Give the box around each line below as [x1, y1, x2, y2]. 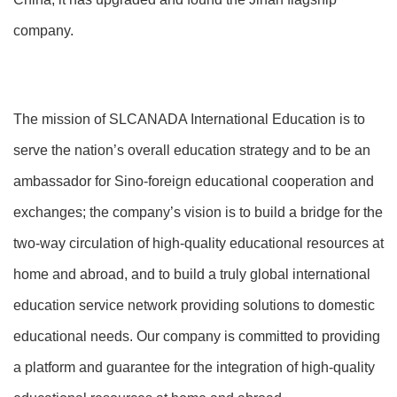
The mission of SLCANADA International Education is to [13, 112, 365, 127]
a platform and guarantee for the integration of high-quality [13, 360, 375, 375]
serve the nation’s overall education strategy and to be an [13, 143, 370, 158]
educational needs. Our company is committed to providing [13, 329, 380, 344]
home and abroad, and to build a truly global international [13, 267, 370, 282]
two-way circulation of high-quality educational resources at [13, 236, 384, 251]
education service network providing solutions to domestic [13, 298, 375, 313]
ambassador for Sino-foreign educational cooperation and [13, 174, 374, 189]
